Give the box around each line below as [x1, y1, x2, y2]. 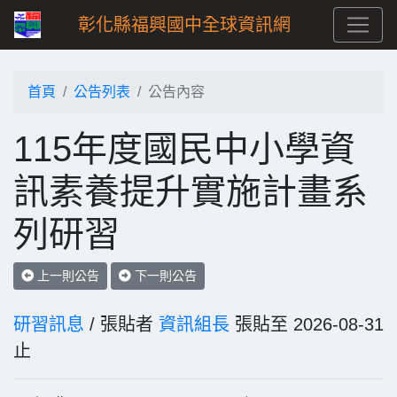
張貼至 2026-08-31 [230, 315, 384, 334]
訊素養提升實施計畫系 [13, 172, 368, 211]
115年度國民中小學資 [13, 129, 355, 168]
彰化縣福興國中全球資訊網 [78, 15, 291, 35]
